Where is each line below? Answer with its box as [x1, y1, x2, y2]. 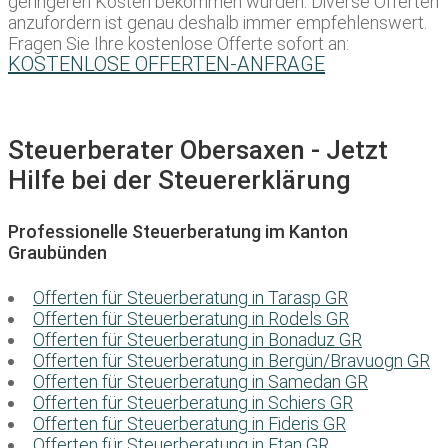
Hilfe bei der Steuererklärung [8, 165, 351, 196]
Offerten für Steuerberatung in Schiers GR [33, 392, 353, 414]
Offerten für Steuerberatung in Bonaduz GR [33, 329, 362, 351]
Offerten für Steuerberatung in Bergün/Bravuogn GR [33, 350, 430, 372]
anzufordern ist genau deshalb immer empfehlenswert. [8, 12, 427, 34]
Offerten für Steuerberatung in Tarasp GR [33, 287, 348, 309]
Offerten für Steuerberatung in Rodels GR [33, 308, 349, 330]
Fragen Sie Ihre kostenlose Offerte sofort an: [8, 33, 349, 55]
